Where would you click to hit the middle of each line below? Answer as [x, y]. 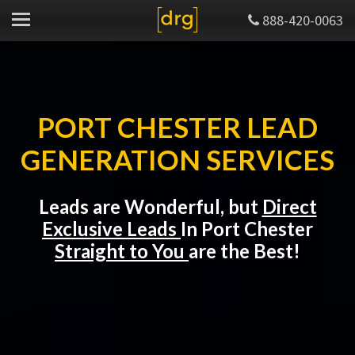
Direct [289, 206]
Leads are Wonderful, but [150, 206]
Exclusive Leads [111, 229]
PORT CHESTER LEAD [177, 127]
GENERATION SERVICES [177, 160]
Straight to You [122, 251]
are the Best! [244, 251]
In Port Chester [247, 229]
